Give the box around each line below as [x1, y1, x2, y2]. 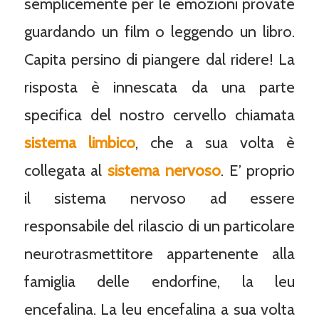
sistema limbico [23, 133, 135, 153]
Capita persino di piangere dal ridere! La [23, 50, 296, 70]
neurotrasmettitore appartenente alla [23, 244, 296, 264]
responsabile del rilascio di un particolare [23, 216, 296, 236]
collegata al [23, 161, 108, 181]
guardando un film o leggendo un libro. [23, 22, 296, 42]
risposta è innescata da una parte [23, 78, 296, 98]
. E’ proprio [220, 161, 296, 181]
